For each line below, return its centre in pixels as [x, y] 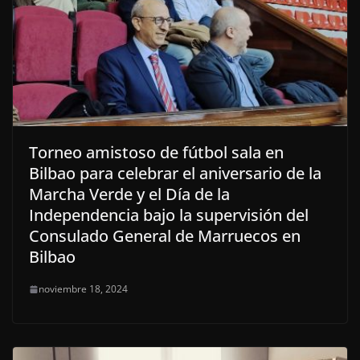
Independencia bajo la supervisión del [169, 215]
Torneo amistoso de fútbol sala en [156, 153]
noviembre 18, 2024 [83, 289]
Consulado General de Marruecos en [165, 236]
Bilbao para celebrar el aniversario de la [175, 174]
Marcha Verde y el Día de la [129, 194]
